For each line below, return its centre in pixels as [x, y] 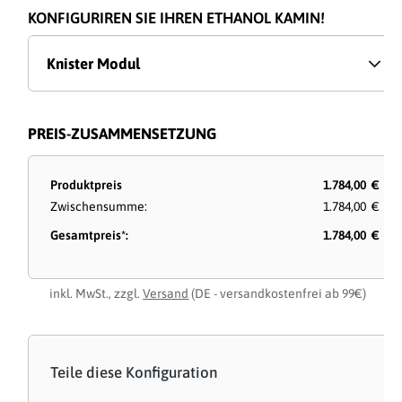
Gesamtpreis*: [90, 236]
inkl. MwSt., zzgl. [96, 294]
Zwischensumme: [99, 207]
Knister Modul [94, 64]
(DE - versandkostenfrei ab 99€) [278, 294]
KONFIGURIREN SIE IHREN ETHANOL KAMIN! [177, 18]
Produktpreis [87, 185]
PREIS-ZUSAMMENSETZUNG [122, 134]
